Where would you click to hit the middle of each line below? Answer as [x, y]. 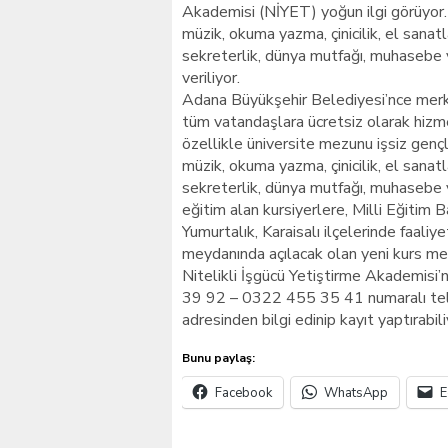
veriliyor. [211, 78]
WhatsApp [356, 393]
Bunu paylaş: [218, 358]
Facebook [243, 393]
